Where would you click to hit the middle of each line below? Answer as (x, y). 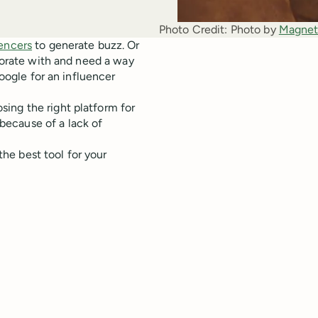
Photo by (254, 30)
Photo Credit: (193, 30)
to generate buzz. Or (86, 45)
